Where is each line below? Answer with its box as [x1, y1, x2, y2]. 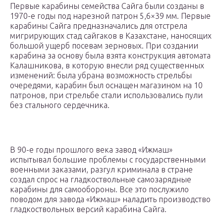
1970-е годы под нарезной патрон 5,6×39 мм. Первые [10, 11, 211, 21]
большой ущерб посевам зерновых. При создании [10, 41, 198, 51]
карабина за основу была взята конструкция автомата [10, 51, 211, 60]
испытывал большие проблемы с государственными [10, 155, 206, 165]
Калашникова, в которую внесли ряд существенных [10, 61, 204, 70]
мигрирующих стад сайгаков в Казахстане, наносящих [10, 31, 212, 41]
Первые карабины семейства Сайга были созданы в [10, 1, 204, 11]
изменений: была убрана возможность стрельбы [10, 71, 192, 80]
